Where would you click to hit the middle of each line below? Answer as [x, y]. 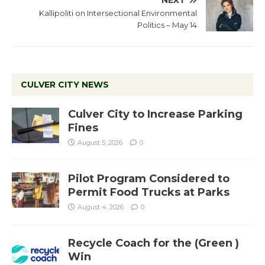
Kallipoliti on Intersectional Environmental [118, 13]
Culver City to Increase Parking [155, 114]
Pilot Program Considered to [149, 179]
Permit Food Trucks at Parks [149, 193]
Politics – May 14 [167, 25]
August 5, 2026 [100, 143]
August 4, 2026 [101, 207]
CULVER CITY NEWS [65, 85]
